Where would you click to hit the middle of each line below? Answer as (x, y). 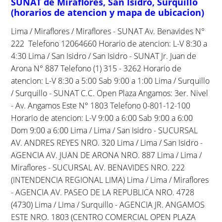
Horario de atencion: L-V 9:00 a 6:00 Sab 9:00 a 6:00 (102, 118)
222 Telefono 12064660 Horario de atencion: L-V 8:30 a (109, 43)
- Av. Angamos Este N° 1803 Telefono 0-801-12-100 (101, 105)
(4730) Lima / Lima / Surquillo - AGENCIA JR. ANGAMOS (108, 204)
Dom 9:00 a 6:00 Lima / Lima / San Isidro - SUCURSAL (105, 130)
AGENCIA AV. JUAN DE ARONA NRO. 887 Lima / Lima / (107, 155)
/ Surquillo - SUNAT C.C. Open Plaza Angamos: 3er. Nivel (110, 93)
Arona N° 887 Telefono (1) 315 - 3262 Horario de (96, 68)
